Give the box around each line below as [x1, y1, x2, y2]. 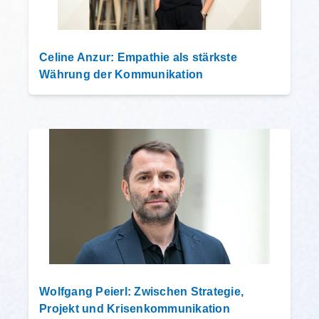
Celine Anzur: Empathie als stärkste [39, 51, 237, 63]
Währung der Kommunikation [39, 68, 204, 80]
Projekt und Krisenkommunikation [39, 302, 230, 315]
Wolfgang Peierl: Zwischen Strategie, [39, 285, 244, 298]
